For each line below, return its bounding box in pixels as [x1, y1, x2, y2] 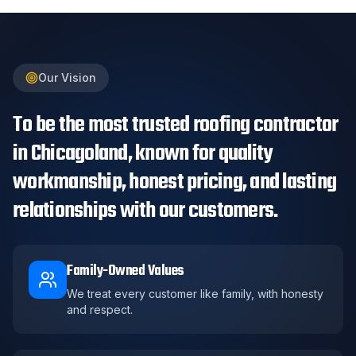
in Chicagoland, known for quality [13, 136, 273, 171]
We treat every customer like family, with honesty [67, 286, 323, 300]
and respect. [67, 302, 133, 316]
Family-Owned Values [67, 259, 184, 283]
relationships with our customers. [13, 193, 278, 228]
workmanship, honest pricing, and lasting [13, 164, 336, 199]
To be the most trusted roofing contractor [13, 107, 339, 142]
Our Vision [38, 70, 96, 84]
